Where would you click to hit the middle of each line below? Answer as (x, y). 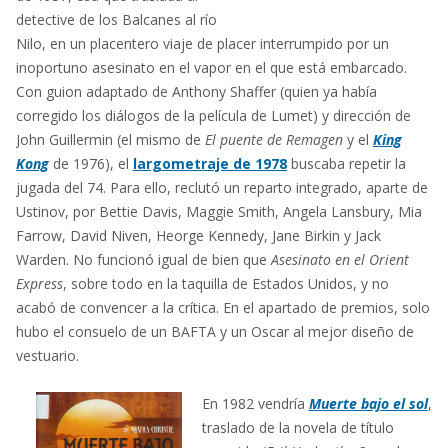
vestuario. (47, 355)
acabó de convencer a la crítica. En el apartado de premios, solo (223, 307)
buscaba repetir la (346, 163)
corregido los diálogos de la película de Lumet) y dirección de (213, 115)
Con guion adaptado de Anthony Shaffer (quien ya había (196, 91)
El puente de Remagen (274, 139)
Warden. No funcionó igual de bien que (143, 259)
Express (39, 283)
